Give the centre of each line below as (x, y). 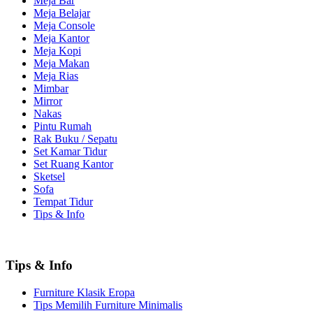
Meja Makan (61, 64)
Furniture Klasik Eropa (84, 292)
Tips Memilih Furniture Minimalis (108, 305)
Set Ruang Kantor (73, 164)
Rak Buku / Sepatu (75, 139)
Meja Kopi (57, 51)
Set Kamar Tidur (70, 152)
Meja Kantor (61, 38)
